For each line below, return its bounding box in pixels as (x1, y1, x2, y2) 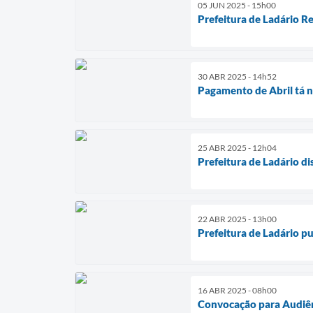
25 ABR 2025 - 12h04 (198, 142, 277, 153)
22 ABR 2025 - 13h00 (198, 213, 277, 224)
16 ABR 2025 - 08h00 (198, 284, 277, 296)
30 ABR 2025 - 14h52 (198, 71, 277, 82)
